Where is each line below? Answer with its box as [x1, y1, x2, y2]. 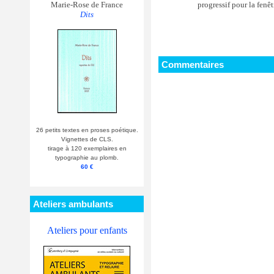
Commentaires [161, 59, 224, 70]
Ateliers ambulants [33, 198, 113, 209]
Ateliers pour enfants [46, 224, 127, 235]
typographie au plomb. [55, 154, 119, 161]
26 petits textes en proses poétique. [35, 126, 138, 133]
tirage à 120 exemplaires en [47, 144, 127, 152]
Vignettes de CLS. [61, 135, 113, 143]
